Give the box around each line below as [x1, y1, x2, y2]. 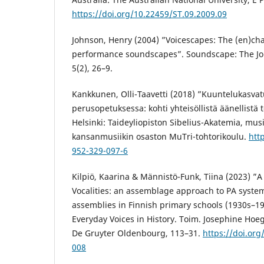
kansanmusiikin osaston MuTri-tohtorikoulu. [72, 130, 249, 142]
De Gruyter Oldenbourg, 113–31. [72, 227, 203, 239]
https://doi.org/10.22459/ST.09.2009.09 [72, 8, 227, 19]
